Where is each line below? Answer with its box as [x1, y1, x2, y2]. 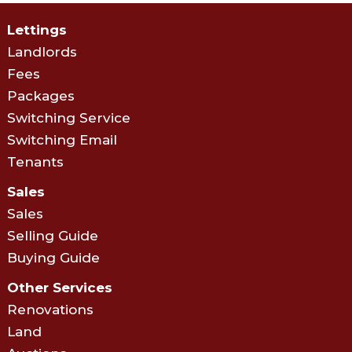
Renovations [6, 301, 93, 317]
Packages [6, 87, 75, 104]
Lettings [6, 21, 67, 38]
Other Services [6, 279, 112, 295]
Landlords [6, 43, 77, 60]
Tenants [6, 153, 64, 170]
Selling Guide [6, 227, 98, 244]
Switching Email [6, 131, 117, 148]
